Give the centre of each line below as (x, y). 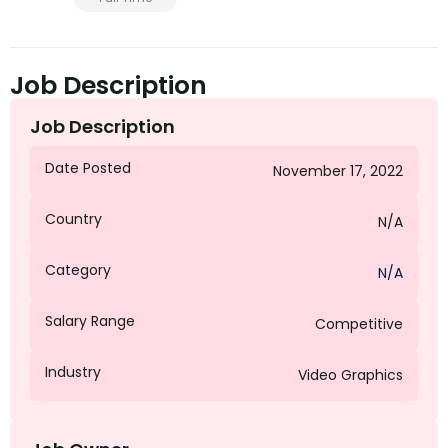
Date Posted (88, 168)
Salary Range (90, 321)
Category (78, 270)
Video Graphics (350, 375)
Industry (73, 372)
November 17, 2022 (338, 171)
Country (73, 219)
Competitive (359, 324)
